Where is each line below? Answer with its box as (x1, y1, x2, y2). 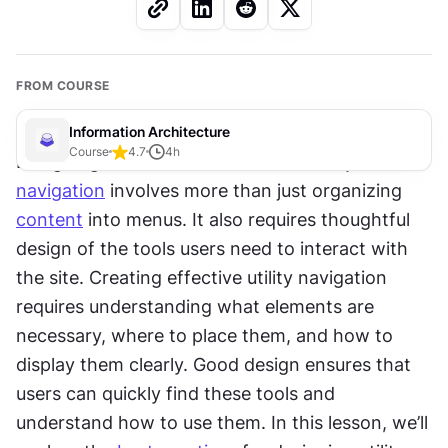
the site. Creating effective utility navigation (16, 267, 387, 288)
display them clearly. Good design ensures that (16, 354, 411, 375)
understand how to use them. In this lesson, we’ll (16, 412, 428, 433)
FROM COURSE (16, 78, 110, 93)
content (16, 209, 83, 230)
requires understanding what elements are (16, 296, 374, 317)
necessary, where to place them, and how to (16, 325, 393, 346)
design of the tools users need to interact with (16, 238, 408, 259)
